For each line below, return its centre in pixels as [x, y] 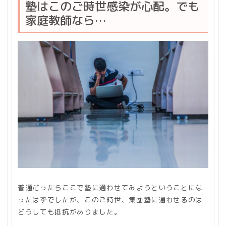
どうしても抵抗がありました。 [70, 211]
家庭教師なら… [66, 20]
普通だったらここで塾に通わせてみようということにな [110, 187]
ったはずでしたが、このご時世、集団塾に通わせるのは [110, 199]
